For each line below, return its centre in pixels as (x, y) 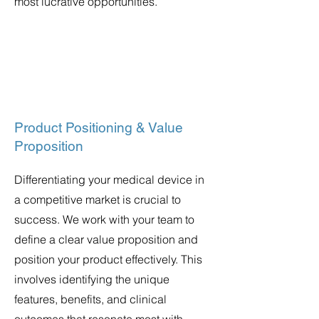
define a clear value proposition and (106, 239)
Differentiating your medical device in (109, 179)
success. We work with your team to (104, 219)
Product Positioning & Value (99, 127)
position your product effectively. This (108, 259)
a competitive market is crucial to (98, 199)
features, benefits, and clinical (90, 299)
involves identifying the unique (92, 279)
